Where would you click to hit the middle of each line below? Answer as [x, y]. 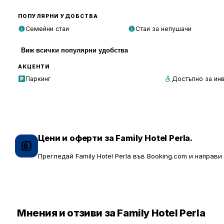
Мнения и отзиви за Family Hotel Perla [111, 213]
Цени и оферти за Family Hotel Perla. [115, 138]
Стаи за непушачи [163, 28]
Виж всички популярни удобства [74, 50]
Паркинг [38, 79]
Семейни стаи [47, 28]
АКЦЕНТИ [34, 66]
